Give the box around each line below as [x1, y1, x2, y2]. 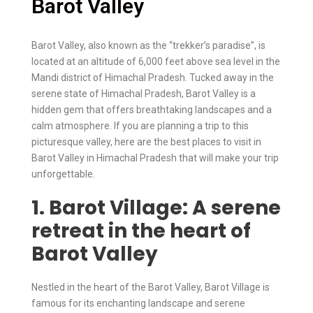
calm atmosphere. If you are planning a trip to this [31, 119, 249, 131]
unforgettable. [31, 168, 95, 180]
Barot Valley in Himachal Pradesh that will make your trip [31, 152, 279, 163]
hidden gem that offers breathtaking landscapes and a [31, 103, 272, 115]
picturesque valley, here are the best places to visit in [31, 136, 261, 147]
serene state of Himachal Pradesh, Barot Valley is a [31, 87, 256, 99]
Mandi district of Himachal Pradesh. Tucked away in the [31, 71, 274, 83]
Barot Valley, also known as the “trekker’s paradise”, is [31, 39, 265, 51]
